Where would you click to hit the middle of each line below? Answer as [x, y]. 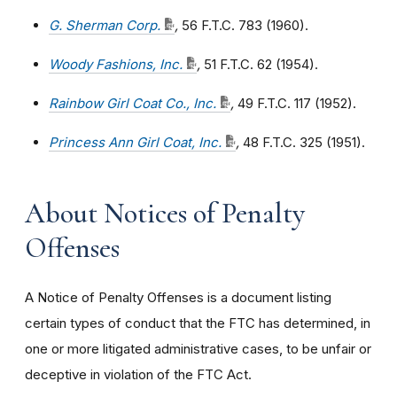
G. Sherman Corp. [105, 25]
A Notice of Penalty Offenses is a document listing [178, 297]
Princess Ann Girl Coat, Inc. [135, 142]
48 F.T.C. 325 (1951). [304, 142]
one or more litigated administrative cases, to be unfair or [198, 349]
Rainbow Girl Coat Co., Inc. [132, 103]
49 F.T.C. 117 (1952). [297, 103]
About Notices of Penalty [165, 213]
